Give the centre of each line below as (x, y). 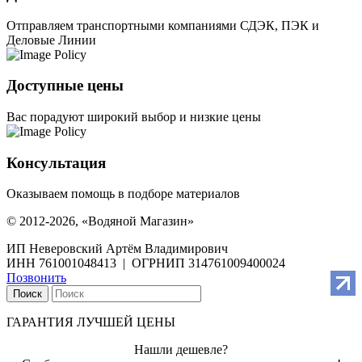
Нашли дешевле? (181, 350)
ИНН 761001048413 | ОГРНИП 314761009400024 (146, 263)
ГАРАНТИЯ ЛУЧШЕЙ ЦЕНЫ (91, 322)
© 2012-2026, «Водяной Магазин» (100, 221)
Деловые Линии (51, 40)
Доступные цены (65, 86)
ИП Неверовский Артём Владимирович (117, 249)
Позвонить (36, 278)
